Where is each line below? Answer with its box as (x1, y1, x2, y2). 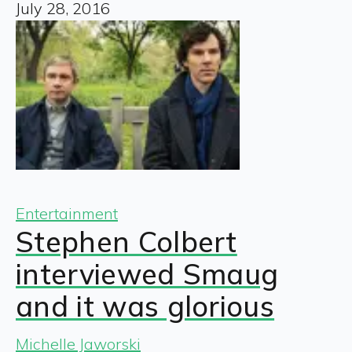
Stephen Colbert (16, 223, 237, 259)
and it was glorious (16, 288, 275, 324)
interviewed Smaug (16, 255, 279, 291)
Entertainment (16, 203, 118, 223)
